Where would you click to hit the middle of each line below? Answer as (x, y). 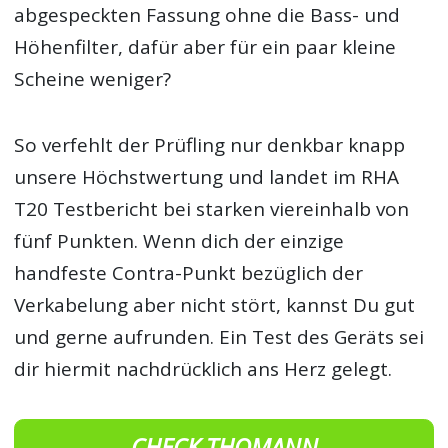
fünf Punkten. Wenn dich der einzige (179, 240)
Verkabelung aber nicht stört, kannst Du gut (215, 304)
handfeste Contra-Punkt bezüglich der (189, 272)
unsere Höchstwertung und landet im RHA (207, 176)
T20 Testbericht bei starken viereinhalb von (212, 208)
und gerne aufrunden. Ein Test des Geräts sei (219, 336)
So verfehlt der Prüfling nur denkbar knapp (210, 144)
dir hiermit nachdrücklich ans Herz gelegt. (203, 368)
